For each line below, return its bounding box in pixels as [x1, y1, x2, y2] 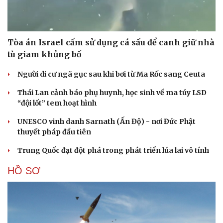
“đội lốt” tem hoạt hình [17, 99, 97, 108]
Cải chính [7, 90, 40, 98]
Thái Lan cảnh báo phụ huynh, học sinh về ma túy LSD [17, 88, 207, 98]
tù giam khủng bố [7, 49, 82, 60]
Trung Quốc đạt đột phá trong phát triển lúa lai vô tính [17, 146, 209, 155]
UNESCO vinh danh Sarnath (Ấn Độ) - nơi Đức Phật [17, 117, 196, 126]
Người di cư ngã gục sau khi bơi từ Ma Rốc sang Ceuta [17, 70, 205, 79]
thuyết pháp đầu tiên [17, 127, 91, 137]
